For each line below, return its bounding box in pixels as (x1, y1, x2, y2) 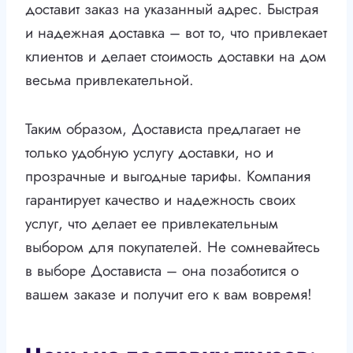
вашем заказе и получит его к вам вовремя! (25, 284, 312, 306)
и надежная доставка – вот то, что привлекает (25, 22, 327, 44)
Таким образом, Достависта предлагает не (25, 118, 301, 140)
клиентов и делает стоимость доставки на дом (25, 46, 326, 68)
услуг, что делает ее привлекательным (25, 213, 278, 235)
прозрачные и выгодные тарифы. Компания (25, 165, 310, 188)
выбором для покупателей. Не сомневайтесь (25, 236, 320, 258)
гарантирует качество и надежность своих (25, 189, 295, 211)
